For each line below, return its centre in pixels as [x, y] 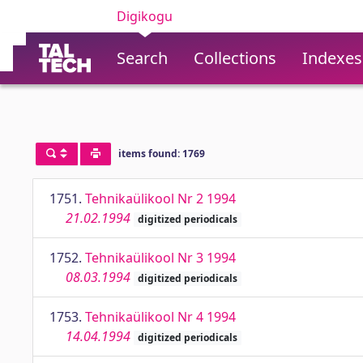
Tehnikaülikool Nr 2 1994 [160, 199]
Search [142, 58]
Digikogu [145, 16]
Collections [235, 58]
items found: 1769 [161, 154]
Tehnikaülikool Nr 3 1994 [160, 258]
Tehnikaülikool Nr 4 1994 [160, 317]
